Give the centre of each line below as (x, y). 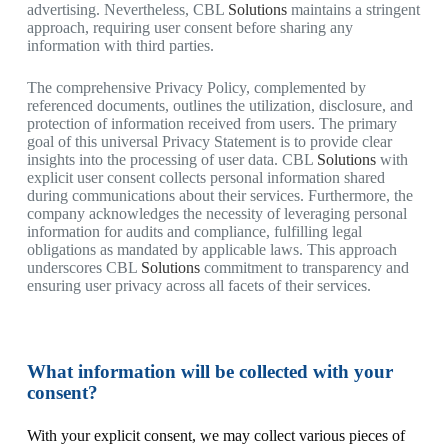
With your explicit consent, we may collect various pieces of (215, 435)
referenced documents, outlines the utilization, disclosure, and (219, 105)
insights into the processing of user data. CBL (171, 159)
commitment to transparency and (304, 267)
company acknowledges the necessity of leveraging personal (216, 213)
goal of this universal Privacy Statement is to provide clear (209, 141)
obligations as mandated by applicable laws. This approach (211, 249)
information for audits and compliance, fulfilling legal (194, 231)
